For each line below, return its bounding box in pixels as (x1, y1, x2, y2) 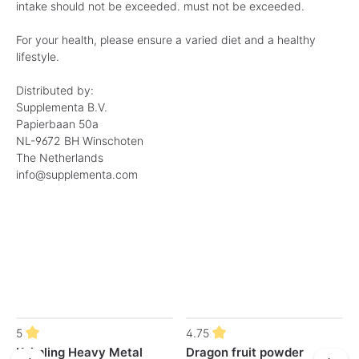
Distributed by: (16, 83, 94, 97)
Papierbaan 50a (16, 116, 99, 131)
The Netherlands (16, 150, 103, 164)
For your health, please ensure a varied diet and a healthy (16, 32, 316, 46)
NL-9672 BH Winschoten (16, 133, 143, 147)
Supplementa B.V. (16, 99, 107, 114)
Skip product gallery (15, 317, 119, 332)
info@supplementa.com (16, 167, 138, 181)
